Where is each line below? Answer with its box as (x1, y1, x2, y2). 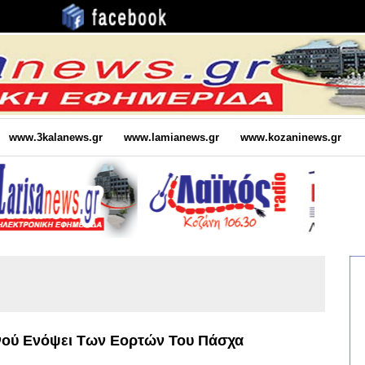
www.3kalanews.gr (8, 130, 103, 143)
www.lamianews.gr (123, 130, 219, 143)
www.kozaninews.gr (240, 130, 341, 143)
